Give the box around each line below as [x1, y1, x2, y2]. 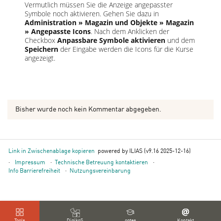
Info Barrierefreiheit [8, 168, 60, 175]
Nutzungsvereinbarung [70, 168, 131, 175]
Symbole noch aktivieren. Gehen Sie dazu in [25, 9, 159, 19]
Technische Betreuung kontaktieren [55, 160, 148, 166]
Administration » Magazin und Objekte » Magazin [25, 18, 194, 28]
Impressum [15, 160, 45, 166]
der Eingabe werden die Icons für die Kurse [60, 44, 193, 54]
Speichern [25, 44, 60, 54]
